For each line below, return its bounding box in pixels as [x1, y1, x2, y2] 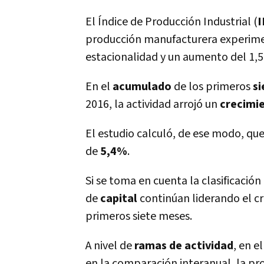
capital [100, 191, 140, 206]
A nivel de [85, 238, 134, 253]
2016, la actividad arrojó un [85, 97, 220, 112]
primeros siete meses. [85, 209, 192, 224]
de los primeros [174, 79, 253, 94]
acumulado [113, 79, 174, 94]
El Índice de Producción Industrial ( [85, 14, 258, 29]
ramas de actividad [134, 238, 233, 253]
